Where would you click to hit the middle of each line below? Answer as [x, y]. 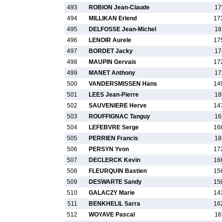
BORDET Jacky [111, 51]
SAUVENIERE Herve [118, 106]
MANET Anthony [112, 73]
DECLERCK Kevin [114, 160]
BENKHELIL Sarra [114, 204]
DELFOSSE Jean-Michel [122, 29]
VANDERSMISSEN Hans [123, 84]
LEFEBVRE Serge [114, 127]
